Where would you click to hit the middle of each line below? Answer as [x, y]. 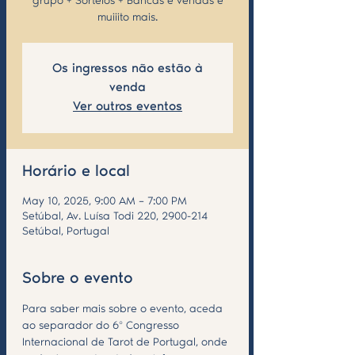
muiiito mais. [128, 18]
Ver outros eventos [128, 107]
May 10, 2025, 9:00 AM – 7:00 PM [105, 202]
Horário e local [76, 172]
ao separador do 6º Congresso [102, 326]
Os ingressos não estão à [128, 69]
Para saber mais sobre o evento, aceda [124, 310]
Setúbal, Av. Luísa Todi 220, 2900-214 [115, 217]
